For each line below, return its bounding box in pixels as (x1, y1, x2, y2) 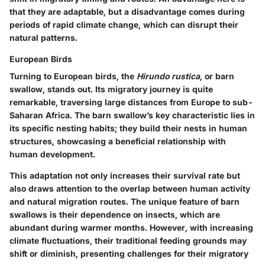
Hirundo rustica (137, 71, 200, 82)
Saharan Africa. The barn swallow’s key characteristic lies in (9, 110, 255, 121)
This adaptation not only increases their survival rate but (9, 170, 240, 181)
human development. (9, 149, 95, 160)
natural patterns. (9, 33, 77, 43)
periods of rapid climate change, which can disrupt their (9, 20, 238, 30)
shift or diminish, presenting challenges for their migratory (9, 248, 248, 259)
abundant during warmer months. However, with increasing (9, 222, 253, 233)
